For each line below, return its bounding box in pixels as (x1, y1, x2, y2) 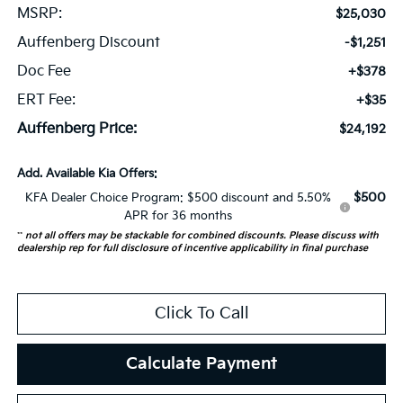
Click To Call (154, 303, 249, 323)
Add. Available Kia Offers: (16, 166, 157, 181)
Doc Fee (16, 62, 71, 80)
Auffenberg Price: (16, 120, 137, 138)
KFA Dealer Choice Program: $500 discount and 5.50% (24, 190, 331, 205)
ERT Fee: (16, 91, 76, 109)
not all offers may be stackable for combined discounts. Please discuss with (24, 229, 379, 241)
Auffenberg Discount (16, 33, 160, 51)
